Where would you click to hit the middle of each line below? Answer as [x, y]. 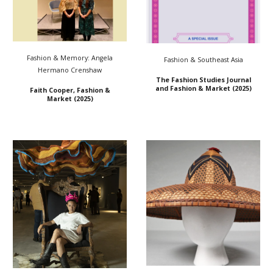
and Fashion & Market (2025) [203, 89]
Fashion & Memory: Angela [70, 58]
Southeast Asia [220, 60]
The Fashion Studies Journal [203, 80]
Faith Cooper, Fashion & [70, 90]
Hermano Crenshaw [70, 70]
